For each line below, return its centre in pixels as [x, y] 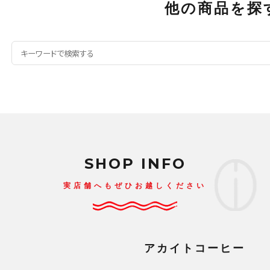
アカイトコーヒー [195, 249]
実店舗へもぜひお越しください [135, 186]
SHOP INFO [135, 164]
